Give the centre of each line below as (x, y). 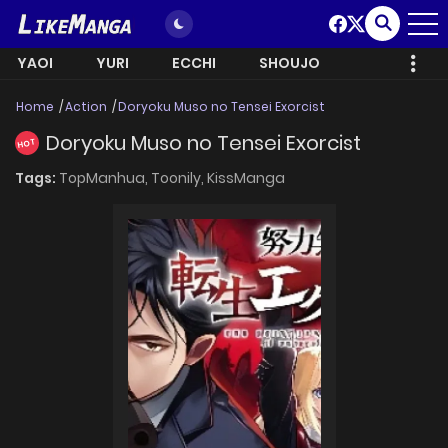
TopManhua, (105, 178)
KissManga (246, 178)
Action (86, 106)
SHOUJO (289, 63)
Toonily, (179, 178)
